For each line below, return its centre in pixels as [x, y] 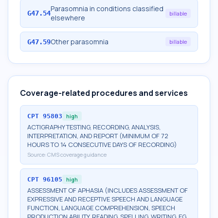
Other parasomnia [80, 42]
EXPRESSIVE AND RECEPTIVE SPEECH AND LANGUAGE [105, 199]
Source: [37, 154]
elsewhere [68, 18]
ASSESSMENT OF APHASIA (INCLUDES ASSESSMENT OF [108, 190]
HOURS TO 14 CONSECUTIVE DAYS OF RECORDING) [102, 145]
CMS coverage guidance [77, 154]
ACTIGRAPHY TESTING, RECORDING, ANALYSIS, [94, 127]
